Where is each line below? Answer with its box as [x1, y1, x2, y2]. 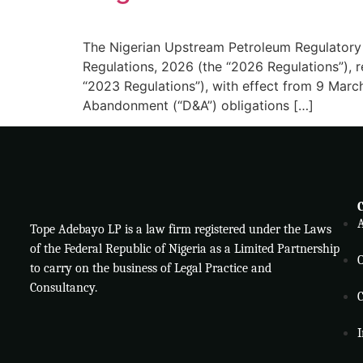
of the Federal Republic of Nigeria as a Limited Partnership [29, 241, 340, 256]
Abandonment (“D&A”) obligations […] [83, 96, 314, 113]
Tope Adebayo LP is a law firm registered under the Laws [29, 221, 331, 237]
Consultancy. [29, 280, 97, 295]
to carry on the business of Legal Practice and [29, 260, 271, 275]
